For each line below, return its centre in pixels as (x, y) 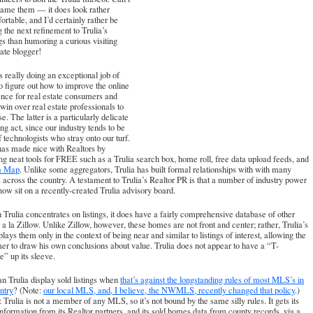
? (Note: (28, 290)
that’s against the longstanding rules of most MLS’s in (212, 279)
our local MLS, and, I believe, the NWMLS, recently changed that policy (169, 290)
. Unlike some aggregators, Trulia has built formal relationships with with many (155, 170)
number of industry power (262, 180)
